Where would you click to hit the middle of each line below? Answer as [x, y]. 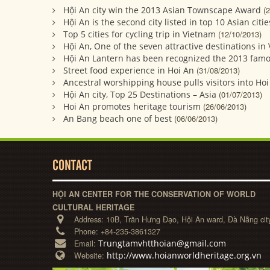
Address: [90, 220]
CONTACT [72, 166]
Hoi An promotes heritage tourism [132, 107]
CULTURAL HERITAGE [93, 208]
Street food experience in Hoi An [129, 71]
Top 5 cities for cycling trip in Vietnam [140, 34]
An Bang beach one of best [118, 119]
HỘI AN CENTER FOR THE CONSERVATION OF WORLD [154, 194]
